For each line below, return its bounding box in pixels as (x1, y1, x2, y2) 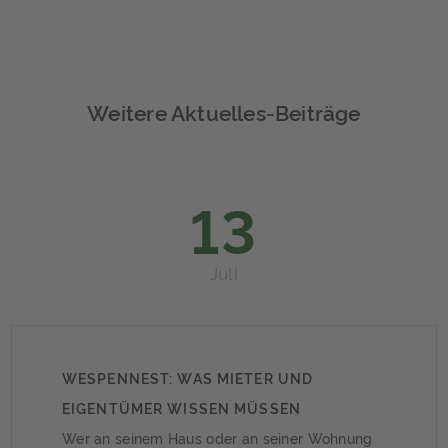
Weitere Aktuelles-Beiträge (87, 97, 361, 126)
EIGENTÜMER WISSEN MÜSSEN (62, 397, 301, 417)
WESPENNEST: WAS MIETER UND (62, 367, 314, 387)
